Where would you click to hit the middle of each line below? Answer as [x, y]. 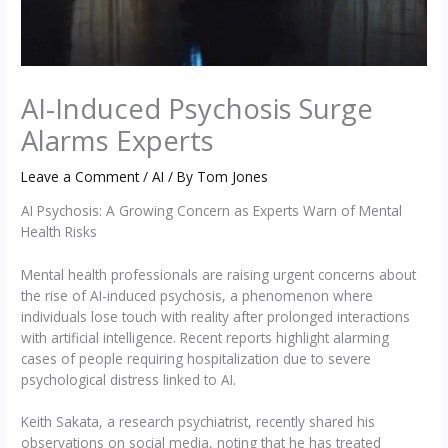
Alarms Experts [118, 140]
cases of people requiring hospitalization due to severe [196, 358]
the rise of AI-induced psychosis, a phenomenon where [197, 295]
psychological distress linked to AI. [129, 379]
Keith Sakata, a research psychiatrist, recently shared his [198, 422]
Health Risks [59, 231]
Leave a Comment [80, 176]
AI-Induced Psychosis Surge [197, 108]
